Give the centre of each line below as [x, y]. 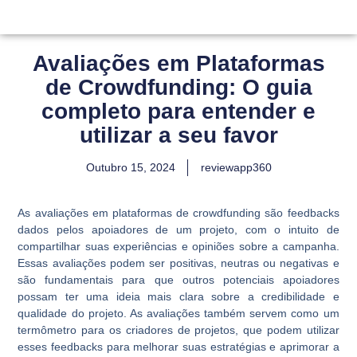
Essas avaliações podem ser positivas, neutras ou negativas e [178, 263]
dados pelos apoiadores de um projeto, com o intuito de [178, 229]
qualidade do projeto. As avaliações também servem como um [178, 313]
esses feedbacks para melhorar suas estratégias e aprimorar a [178, 346]
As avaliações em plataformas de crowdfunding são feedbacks [178, 212]
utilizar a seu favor [178, 135]
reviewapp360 [236, 167]
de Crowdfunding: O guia [178, 87]
